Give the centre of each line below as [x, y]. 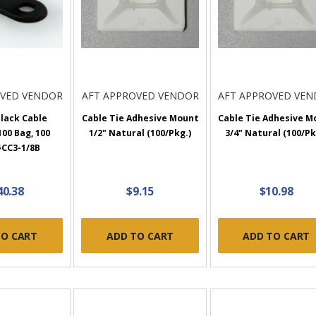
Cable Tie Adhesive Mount [140, 119]
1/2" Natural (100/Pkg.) [140, 133]
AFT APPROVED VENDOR [140, 96]
